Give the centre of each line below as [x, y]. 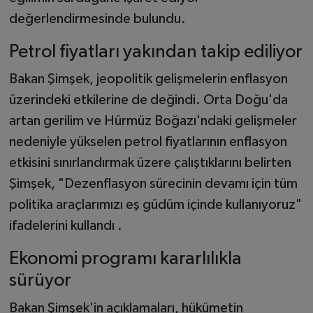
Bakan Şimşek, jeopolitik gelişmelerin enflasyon [148, 79]
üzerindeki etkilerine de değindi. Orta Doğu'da [148, 100]
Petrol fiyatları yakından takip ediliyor [155, 52]
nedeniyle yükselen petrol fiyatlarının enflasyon [148, 142]
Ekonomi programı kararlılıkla [125, 259]
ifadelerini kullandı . [65, 226]
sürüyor [40, 281]
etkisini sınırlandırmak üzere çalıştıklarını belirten [150, 163]
